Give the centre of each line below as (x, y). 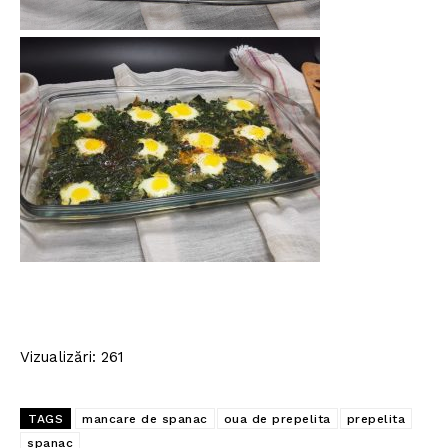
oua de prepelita (277, 418)
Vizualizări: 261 (72, 356)
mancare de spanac (145, 418)
